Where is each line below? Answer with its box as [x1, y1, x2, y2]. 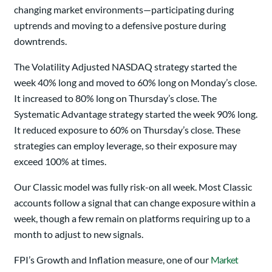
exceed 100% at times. [14, 155, 106, 167]
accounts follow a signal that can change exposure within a [14, 197, 256, 208]
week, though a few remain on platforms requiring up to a [14, 212, 250, 224]
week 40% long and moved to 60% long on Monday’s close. [14, 76, 257, 88]
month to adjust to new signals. [14, 228, 143, 240]
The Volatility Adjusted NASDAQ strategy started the [14, 61, 237, 72]
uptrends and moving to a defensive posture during [14, 19, 226, 31]
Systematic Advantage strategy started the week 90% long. [14, 108, 257, 120]
